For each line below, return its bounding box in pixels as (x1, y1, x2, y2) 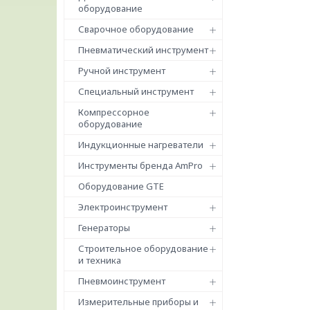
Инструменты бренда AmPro (78, 159, 203, 172)
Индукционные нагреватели (78, 138, 203, 151)
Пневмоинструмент (78, 275, 165, 287)
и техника (78, 254, 121, 266)
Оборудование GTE (78, 180, 164, 192)
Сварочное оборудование (78, 23, 194, 35)
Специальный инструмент (78, 85, 194, 98)
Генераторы (78, 221, 130, 234)
